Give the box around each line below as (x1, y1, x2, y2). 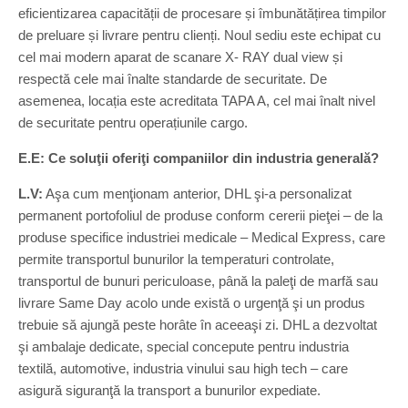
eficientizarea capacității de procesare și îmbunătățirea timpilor (18, 5, 386, 21)
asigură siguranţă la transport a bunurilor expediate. (18, 382, 321, 398)
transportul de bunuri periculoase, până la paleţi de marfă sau (18, 273, 378, 289)
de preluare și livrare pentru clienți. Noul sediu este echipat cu (18, 27, 381, 43)
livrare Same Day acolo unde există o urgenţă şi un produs (18, 295, 365, 311)
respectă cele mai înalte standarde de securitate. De (18, 71, 327, 87)
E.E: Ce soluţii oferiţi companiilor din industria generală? (18, 150, 379, 166)
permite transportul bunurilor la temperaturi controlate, (18, 251, 334, 267)
